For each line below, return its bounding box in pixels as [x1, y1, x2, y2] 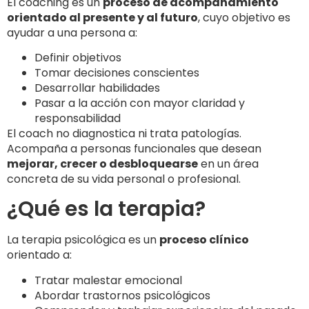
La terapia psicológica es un [7, 232, 159, 248]
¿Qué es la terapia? [7, 195, 206, 224]
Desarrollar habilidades [34, 80, 160, 97]
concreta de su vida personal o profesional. [7, 171, 241, 188]
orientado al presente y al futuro [7, 9, 198, 26]
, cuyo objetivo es [198, 9, 290, 26]
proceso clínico [159, 232, 249, 248]
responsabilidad [34, 110, 121, 127]
